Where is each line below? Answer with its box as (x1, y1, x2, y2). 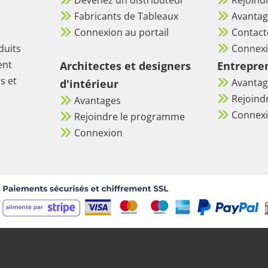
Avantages (74, 93, 121, 107)
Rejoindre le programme (74, 109, 185, 123)
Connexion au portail (74, 25, 169, 39)
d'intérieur (60, 76, 118, 91)
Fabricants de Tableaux (74, 9, 178, 23)
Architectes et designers (60, 58, 191, 73)
